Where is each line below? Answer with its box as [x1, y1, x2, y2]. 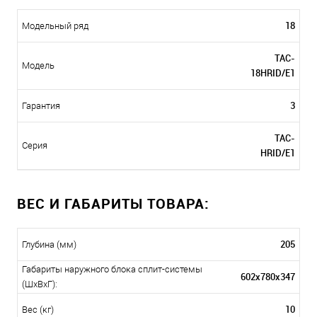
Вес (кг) [22, 304, 54, 316]
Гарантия [22, 100, 60, 112]
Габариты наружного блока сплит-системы [22, 264, 202, 275]
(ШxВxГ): [22, 279, 57, 290]
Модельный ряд [22, 21, 88, 32]
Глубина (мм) [22, 239, 76, 250]
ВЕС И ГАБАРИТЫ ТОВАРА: [17, 194, 209, 214]
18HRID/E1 [250, 67, 295, 80]
